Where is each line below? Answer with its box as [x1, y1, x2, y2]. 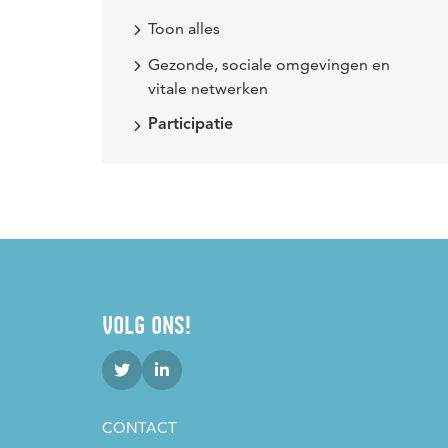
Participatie [148, 117, 233, 133]
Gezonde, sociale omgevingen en [148, 55, 390, 74]
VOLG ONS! [102, 311, 191, 340]
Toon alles [148, 19, 220, 38]
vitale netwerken [148, 79, 268, 98]
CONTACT [102, 418, 177, 437]
